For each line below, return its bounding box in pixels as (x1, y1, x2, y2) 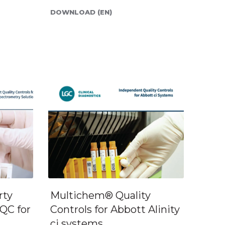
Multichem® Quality (50, 189, 151, 201)
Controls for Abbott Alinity (50, 203, 180, 215)
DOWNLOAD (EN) (50, 8, 112, 16)
